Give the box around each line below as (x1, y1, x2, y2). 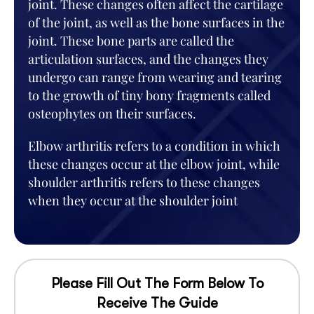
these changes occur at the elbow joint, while (28, 156, 280, 172)
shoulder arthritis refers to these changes (28, 174, 260, 191)
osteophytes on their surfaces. (28, 105, 196, 122)
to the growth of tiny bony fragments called (28, 87, 271, 104)
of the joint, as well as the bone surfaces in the (28, 14, 285, 31)
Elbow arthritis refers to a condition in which (28, 137, 280, 154)
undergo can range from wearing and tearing (28, 69, 282, 86)
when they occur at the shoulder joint (28, 192, 238, 209)
